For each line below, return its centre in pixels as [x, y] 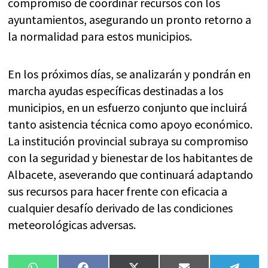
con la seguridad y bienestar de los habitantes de [130, 158]
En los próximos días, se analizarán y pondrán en [130, 74]
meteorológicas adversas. [72, 225]
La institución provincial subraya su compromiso [128, 141]
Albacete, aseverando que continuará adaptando [131, 175]
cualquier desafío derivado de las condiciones [121, 208]
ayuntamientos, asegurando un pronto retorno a [130, 20]
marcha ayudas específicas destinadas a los [116, 91]
